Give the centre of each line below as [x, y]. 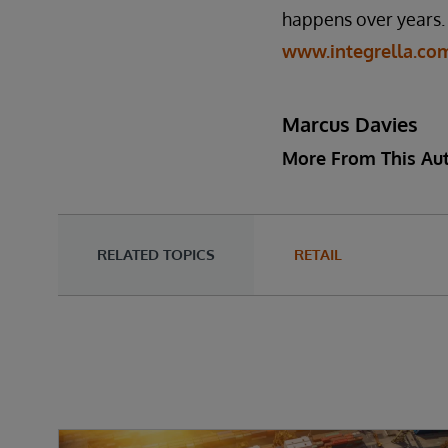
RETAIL [318, 254]
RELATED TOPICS [156, 254]
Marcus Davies [350, 124]
